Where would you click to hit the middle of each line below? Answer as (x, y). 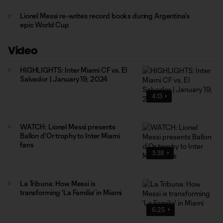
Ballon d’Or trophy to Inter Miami (70, 135)
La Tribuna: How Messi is (58, 183)
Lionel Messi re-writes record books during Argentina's (105, 16)
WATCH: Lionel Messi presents (68, 126)
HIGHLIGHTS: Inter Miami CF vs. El (73, 70)
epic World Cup (45, 25)
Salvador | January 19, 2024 (64, 79)
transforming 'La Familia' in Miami (71, 192)
